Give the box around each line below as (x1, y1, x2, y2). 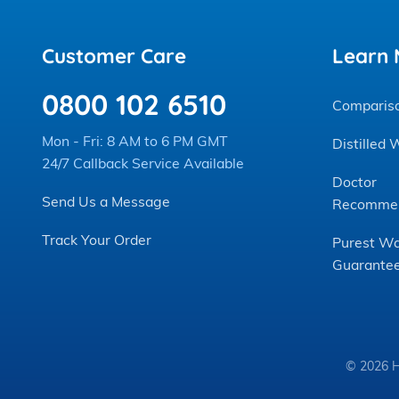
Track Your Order (42, 231, 152, 249)
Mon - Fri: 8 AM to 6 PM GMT (42, 132, 229, 151)
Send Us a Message (42, 192, 171, 211)
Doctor (332, 173, 378, 191)
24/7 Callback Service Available (42, 154, 245, 173)
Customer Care (42, 42, 187, 69)
